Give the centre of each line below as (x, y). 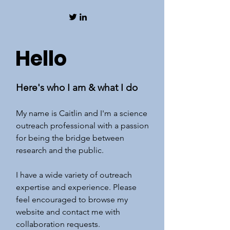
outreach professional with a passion (82, 126)
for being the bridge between (70, 138)
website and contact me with (68, 212)
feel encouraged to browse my (72, 199)
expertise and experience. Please (76, 187)
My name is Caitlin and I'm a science (82, 113)
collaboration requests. (59, 224)
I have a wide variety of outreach (74, 175)
